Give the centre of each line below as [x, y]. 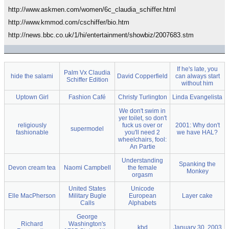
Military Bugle [87, 196]
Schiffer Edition [87, 80]
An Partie [142, 147]
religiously [32, 125]
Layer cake [197, 196]
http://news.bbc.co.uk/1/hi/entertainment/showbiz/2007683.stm [101, 35]
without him [197, 83]
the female [142, 168]
